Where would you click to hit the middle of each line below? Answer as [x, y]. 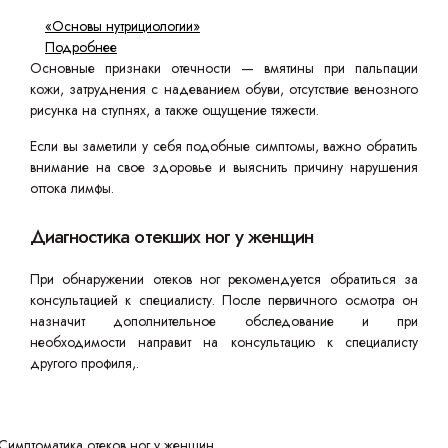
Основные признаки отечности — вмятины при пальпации [224, 68]
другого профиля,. [84, 363]
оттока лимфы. [72, 188]
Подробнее [81, 47]
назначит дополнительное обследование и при [224, 321]
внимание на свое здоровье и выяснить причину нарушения [224, 167]
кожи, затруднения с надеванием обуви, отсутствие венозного [224, 89]
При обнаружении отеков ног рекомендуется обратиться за [224, 279]
